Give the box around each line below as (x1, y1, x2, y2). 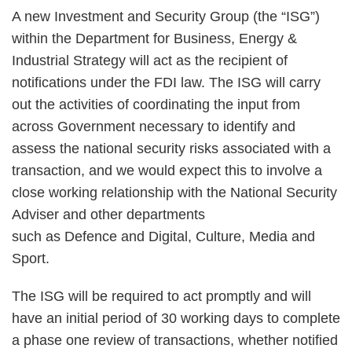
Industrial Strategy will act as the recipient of (12, 53, 288, 68)
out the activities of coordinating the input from (12, 97, 300, 112)
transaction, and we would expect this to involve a (12, 163, 322, 178)
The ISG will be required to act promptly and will (12, 288, 311, 304)
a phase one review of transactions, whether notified (12, 332, 338, 348)
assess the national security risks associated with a (12, 141, 331, 156)
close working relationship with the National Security (12, 185, 337, 200)
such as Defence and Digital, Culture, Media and (12, 229, 315, 244)
